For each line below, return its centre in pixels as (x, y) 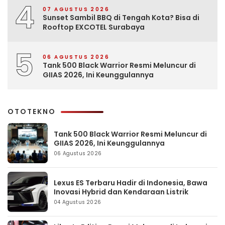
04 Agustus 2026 (77, 202)
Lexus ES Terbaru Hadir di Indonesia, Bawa (131, 183)
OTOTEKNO (32, 111)
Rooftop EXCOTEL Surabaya (94, 27)
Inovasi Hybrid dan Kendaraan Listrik (121, 192)
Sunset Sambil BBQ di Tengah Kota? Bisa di (121, 17)
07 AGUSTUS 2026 (76, 9)
